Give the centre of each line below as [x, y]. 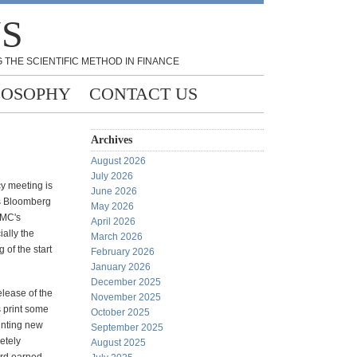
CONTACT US [143, 94]
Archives [112, 140]
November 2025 [126, 297]
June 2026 [114, 191]
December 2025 [126, 282]
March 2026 [117, 237]
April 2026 [113, 222]
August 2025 [118, 343]
